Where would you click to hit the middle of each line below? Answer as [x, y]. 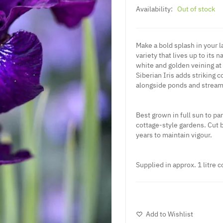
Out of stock [196, 9]
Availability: [154, 9]
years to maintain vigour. [174, 135]
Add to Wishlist [169, 214]
